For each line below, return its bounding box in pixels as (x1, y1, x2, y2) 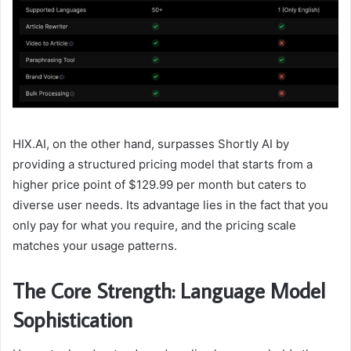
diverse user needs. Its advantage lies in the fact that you (13, 197, 328, 212)
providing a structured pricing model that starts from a (13, 156, 313, 172)
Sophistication (13, 305, 132, 333)
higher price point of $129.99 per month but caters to (13, 176, 306, 192)
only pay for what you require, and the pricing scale (13, 217, 296, 233)
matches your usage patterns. (13, 237, 177, 253)
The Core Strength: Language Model (13, 276, 325, 304)
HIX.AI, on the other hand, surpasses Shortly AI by (13, 136, 289, 151)
